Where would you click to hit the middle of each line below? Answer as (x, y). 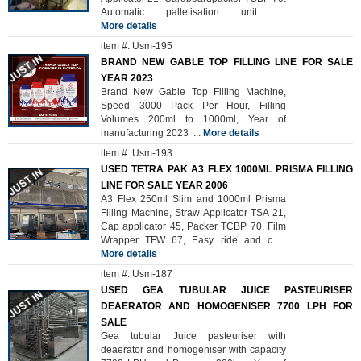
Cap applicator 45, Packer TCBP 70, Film (193, 226)
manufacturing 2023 (147, 133)
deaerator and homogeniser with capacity (193, 350)
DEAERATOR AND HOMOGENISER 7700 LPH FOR (227, 306)
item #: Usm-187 (137, 274)
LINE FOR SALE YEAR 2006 (164, 185)
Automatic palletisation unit (190, 12)
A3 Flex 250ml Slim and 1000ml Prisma (193, 199)
